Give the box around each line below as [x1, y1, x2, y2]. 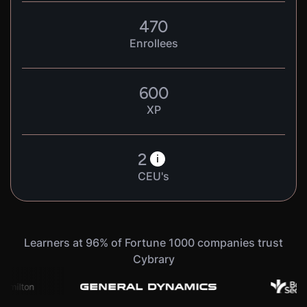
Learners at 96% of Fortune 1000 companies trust [24, 236, 283, 249]
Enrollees [129, 36, 178, 50]
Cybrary [132, 252, 175, 266]
